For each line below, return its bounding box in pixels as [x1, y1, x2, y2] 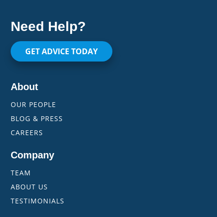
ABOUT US [11, 182, 48, 192]
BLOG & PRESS [11, 114, 63, 124]
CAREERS [11, 128, 44, 138]
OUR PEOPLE [11, 100, 57, 109]
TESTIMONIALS [11, 196, 65, 206]
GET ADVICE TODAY [25, 46, 98, 57]
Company [11, 150, 55, 161]
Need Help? [11, 19, 86, 34]
